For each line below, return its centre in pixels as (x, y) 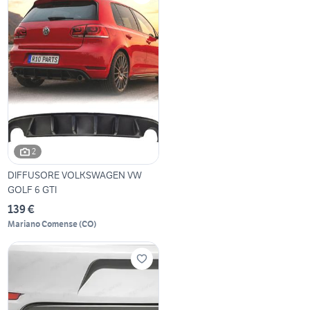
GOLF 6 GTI (33, 189)
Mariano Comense (43, 224)
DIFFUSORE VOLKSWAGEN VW (75, 175)
